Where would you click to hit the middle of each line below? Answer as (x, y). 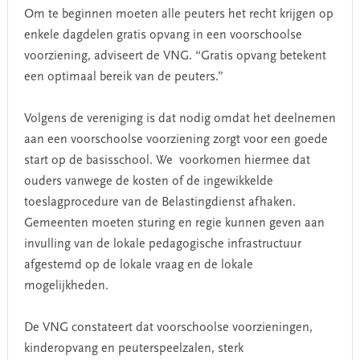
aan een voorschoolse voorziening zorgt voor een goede (176, 140)
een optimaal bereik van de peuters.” (123, 77)
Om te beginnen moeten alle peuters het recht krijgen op (178, 14)
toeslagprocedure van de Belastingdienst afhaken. (160, 202)
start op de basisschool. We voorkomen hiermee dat (167, 161)
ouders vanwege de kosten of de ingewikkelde (148, 182)
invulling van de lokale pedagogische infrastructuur (162, 244)
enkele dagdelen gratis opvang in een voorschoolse (163, 35)
